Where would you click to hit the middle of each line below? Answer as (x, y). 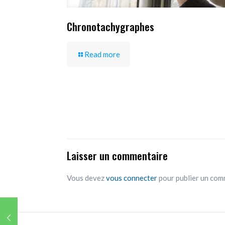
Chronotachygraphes (110, 27)
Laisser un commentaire (117, 156)
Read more (102, 54)
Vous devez (86, 178)
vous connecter (132, 178)
